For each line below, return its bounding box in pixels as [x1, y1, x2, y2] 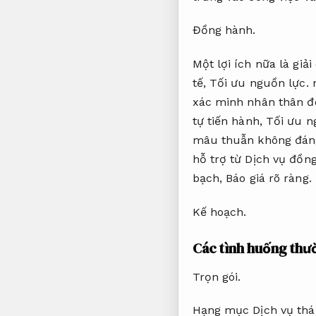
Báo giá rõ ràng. [226, 171, 312, 186]
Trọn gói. [192, 269, 241, 284]
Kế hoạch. [192, 205, 247, 219]
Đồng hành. [192, 23, 256, 37]
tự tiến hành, [192, 114, 266, 128]
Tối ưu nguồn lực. [209, 76, 309, 90]
